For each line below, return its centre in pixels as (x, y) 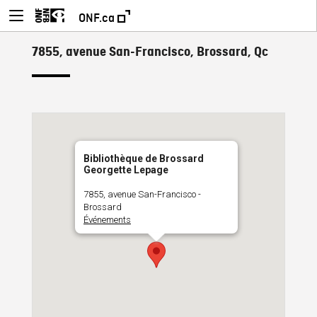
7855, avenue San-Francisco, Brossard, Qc (150, 52)
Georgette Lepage (126, 170)
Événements (107, 220)
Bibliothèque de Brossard (143, 159)
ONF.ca (98, 18)
